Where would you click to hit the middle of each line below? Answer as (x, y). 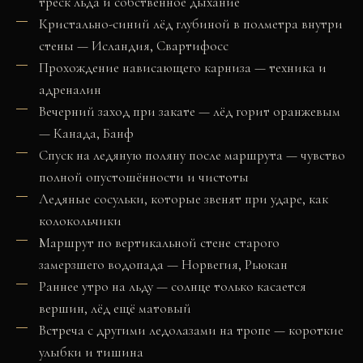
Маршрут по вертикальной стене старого (159, 243)
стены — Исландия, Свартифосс (134, 46)
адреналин (70, 90)
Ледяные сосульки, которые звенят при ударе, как (184, 199)
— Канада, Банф (86, 133)
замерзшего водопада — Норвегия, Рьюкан (163, 265)
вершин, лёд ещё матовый (115, 308)
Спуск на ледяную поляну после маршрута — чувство (192, 155)
